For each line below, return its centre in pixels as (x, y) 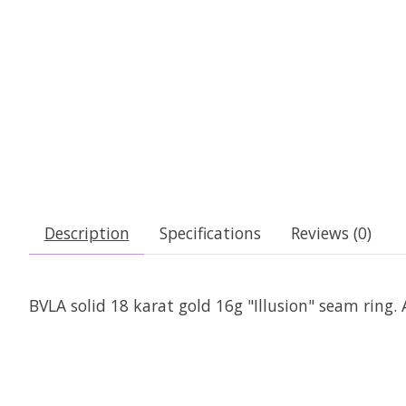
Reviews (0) (331, 232)
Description (87, 232)
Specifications (210, 232)
